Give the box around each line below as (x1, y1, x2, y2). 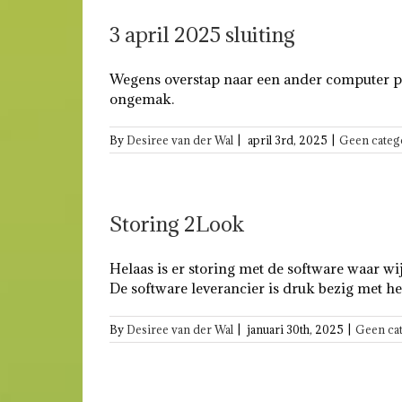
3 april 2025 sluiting (109, 21, 295, 48)
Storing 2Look (109, 210, 244, 237)
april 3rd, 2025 (248, 133, 328, 147)
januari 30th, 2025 (248, 322, 344, 336)
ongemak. (109, 90, 174, 108)
